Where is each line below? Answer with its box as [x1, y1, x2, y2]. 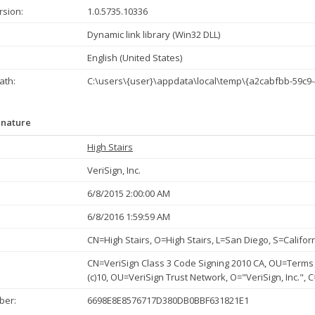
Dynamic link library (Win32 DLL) [87, 28, 220, 41]
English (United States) [87, 51, 182, 64]
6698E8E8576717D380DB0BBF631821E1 [87, 294, 249, 307]
